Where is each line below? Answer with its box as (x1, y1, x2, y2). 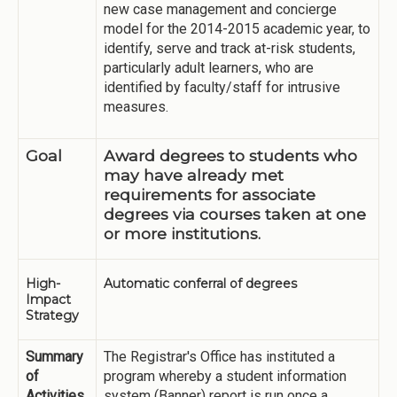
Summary (26, 348, 83, 365)
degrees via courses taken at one (104, 205, 366, 223)
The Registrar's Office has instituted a (104, 348, 335, 365)
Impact (26, 292, 71, 307)
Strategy (26, 307, 79, 323)
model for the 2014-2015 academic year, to (104, 20, 370, 37)
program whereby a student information (104, 368, 346, 385)
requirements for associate (104, 185, 315, 204)
